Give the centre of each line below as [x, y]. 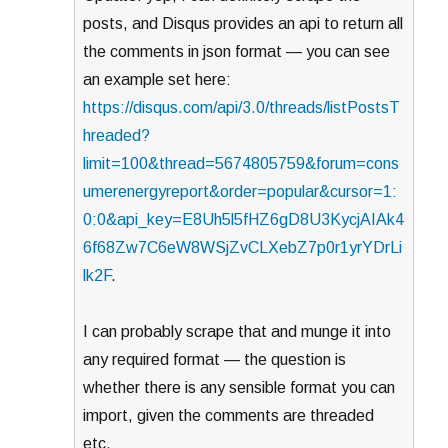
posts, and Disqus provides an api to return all [243, 24]
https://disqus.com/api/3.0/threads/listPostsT [242, 108]
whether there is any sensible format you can [239, 388]
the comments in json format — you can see [237, 52]
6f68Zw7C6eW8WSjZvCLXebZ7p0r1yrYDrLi [243, 248]
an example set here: [157, 80]
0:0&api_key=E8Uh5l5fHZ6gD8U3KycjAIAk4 [244, 220]
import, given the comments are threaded [229, 416]
